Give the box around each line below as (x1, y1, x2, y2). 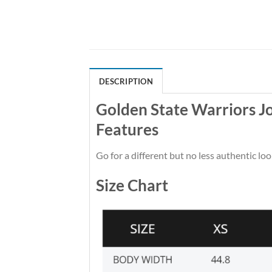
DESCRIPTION (99, 76, 153, 87)
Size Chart (96, 175, 168, 194)
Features (96, 120, 158, 139)
